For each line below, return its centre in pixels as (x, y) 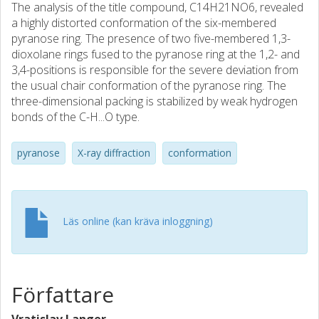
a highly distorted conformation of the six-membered (144, 23)
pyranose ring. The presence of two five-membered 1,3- (151, 38)
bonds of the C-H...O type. (75, 117)
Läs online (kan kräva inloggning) (138, 221)
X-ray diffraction (114, 153)
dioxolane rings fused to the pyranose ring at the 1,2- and (156, 54)
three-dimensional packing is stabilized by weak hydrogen (155, 101)
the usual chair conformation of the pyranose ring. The (149, 85)
